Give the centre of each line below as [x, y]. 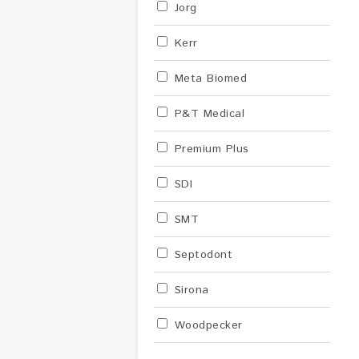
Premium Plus [210, 149]
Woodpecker [206, 325]
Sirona [190, 290]
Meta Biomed [208, 79]
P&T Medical [207, 114]
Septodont [201, 255]
